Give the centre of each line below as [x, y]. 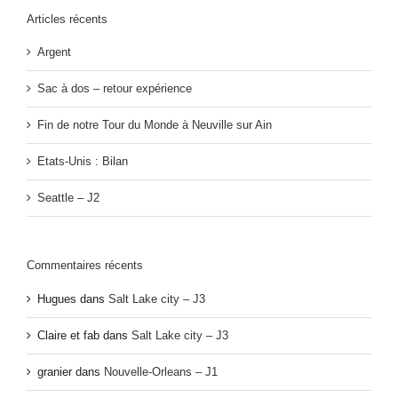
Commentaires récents [85, 266]
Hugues [57, 298]
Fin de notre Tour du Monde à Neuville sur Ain [155, 125]
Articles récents [67, 20]
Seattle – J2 [68, 198]
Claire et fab [68, 335]
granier [55, 371]
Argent [54, 52]
